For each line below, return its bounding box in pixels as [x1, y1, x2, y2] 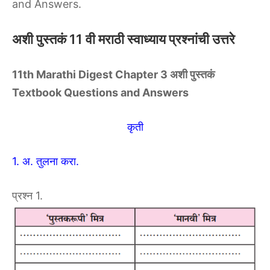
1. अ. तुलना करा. [12, 155, 79, 168]
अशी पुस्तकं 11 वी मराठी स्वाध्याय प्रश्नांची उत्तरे [12, 31, 235, 47]
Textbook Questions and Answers [12, 86, 189, 99]
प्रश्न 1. [12, 189, 43, 202]
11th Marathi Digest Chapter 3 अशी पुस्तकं [12, 68, 215, 81]
